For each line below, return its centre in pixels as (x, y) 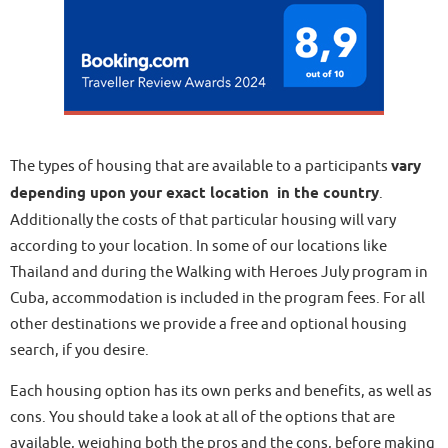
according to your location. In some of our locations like (198, 245)
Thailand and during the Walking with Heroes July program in (219, 271)
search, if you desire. (79, 349)
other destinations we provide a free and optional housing (208, 323)
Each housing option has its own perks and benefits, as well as (221, 391)
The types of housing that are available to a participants (200, 165)
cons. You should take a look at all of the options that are (202, 417)
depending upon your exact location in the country (194, 193)
